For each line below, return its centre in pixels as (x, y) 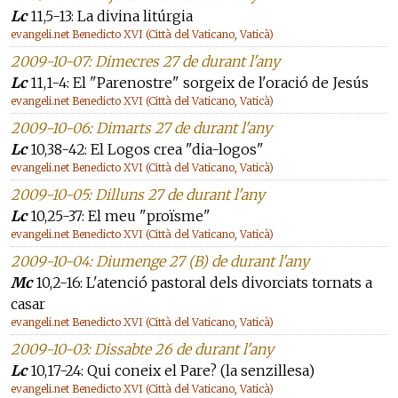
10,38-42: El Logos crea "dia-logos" (145, 149)
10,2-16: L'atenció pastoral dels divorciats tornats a (202, 283)
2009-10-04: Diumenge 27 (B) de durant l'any (160, 261)
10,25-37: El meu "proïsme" (119, 216)
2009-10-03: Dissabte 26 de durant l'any (142, 349)
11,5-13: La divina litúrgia (110, 16)
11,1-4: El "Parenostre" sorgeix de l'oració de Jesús (198, 83)
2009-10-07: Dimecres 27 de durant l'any (145, 61)
